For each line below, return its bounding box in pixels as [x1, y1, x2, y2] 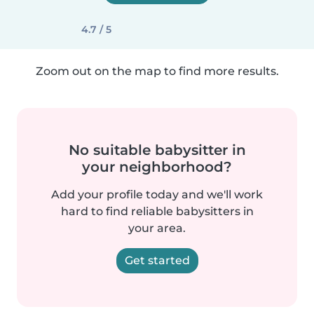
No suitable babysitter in [68, 142, 246, 158]
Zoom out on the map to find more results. [35, 64, 279, 78]
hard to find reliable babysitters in [60, 205, 254, 218]
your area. [128, 221, 186, 235]
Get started [124, 254, 190, 267]
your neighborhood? [82, 158, 232, 175]
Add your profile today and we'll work [51, 188, 263, 201]
